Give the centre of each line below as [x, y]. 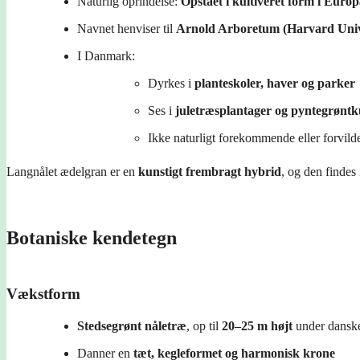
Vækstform [43, 293]
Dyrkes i [171, 83]
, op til [204, 325]
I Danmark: [106, 55]
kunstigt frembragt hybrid [210, 171]
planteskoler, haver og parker [275, 83]
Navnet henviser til [127, 28]
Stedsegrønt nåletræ [132, 325]
